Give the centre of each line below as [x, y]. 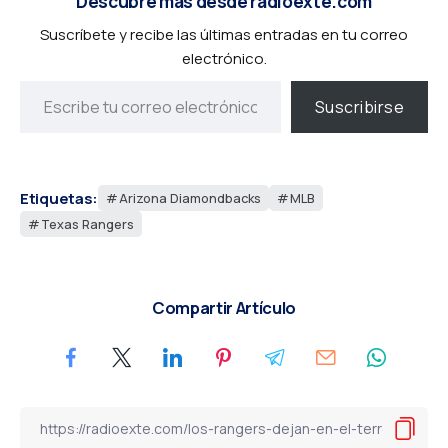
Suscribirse [359, 107]
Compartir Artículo [224, 308]
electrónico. [224, 59]
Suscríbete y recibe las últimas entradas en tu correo [224, 35]
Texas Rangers [87, 224]
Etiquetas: [59, 198]
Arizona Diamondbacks [190, 198]
